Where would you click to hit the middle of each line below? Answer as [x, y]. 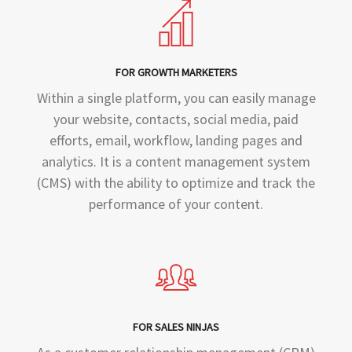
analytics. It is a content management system [176, 161]
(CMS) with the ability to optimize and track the [176, 183]
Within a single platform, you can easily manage [176, 98]
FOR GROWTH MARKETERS [176, 72]
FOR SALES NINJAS [176, 327]
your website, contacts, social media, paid [176, 119]
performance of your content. [176, 204]
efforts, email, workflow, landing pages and [176, 140]
